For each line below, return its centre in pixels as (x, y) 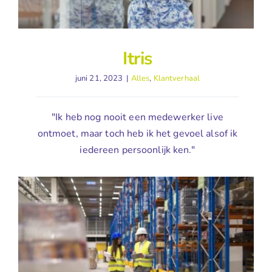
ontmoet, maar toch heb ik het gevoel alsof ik (138, 134)
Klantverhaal (177, 79)
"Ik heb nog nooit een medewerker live (138, 117)
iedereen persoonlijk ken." (138, 150)
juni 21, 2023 (99, 79)
